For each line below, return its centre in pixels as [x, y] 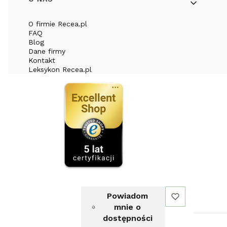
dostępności [127, 218]
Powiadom [128, 196]
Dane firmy [47, 51]
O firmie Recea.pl [58, 24]
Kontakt [42, 60]
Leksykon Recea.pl [60, 69]
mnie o [128, 207]
